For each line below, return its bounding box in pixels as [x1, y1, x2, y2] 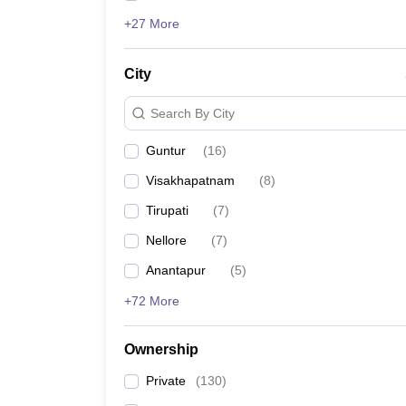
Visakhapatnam [146, 173, 235, 188]
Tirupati [146, 203, 188, 217]
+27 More [124, 16, 179, 31]
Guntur [146, 143, 186, 158]
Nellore [146, 233, 187, 247]
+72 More [124, 294, 179, 308]
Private [146, 373, 186, 388]
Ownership [124, 342, 198, 357]
